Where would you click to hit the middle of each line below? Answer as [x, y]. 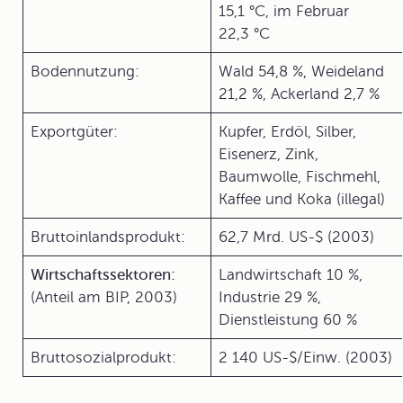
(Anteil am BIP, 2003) [104, 297]
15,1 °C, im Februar [284, 11]
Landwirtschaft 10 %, [291, 275]
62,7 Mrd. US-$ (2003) [296, 237]
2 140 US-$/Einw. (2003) [305, 358]
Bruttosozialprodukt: [103, 358]
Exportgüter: [74, 132]
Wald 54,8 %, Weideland [301, 72]
